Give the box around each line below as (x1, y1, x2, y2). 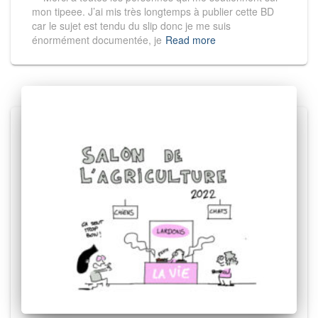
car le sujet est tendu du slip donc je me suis (32, 18, 231, 33)
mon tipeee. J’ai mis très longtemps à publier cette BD (32, 4, 274, 19)
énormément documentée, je (32, 33, 162, 48)
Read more (165, 33, 216, 48)
